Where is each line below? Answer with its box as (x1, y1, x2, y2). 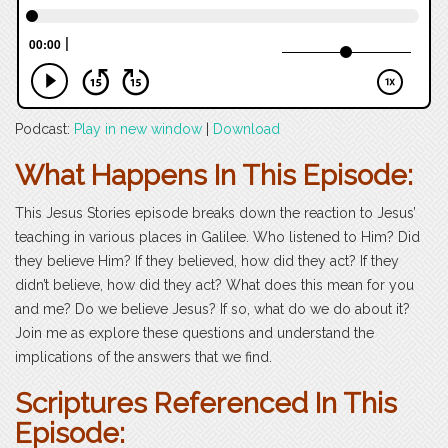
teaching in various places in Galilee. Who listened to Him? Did (15, 229, 420, 246)
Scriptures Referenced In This (15, 387, 397, 421)
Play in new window (74, 121, 202, 138)
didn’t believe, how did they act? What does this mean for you (15, 277, 414, 294)
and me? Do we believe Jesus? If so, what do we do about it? (15, 301, 410, 318)
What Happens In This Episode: (15, 159, 413, 193)
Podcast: (15, 121, 74, 138)
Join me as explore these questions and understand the (15, 325, 374, 342)
